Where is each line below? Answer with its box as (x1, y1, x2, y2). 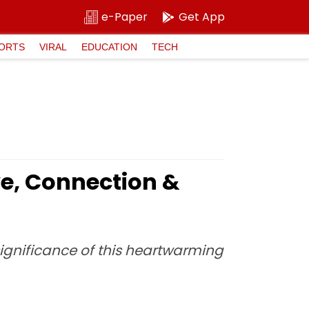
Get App (179, 9, 225, 25)
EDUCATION (81, 41, 137, 52)
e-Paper (101, 9, 148, 25)
